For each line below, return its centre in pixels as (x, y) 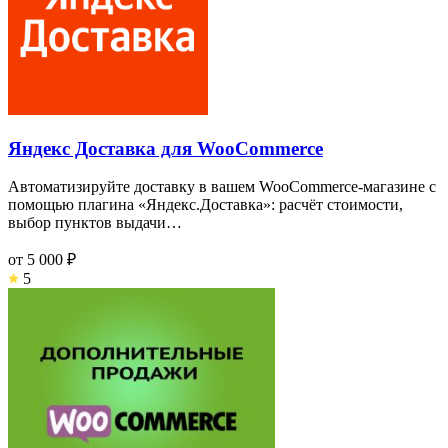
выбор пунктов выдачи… (95, 223)
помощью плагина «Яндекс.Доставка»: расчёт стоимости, (205, 205)
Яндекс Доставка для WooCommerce (165, 148)
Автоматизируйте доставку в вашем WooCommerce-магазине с (222, 187)
